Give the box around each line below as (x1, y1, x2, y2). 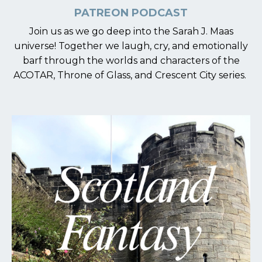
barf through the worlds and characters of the (22, 55, 240, 66)
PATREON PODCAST (74, 6, 188, 19)
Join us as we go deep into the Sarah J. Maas (29, 26, 233, 37)
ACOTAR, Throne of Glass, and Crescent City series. (13, 70, 249, 81)
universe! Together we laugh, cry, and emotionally (14, 40, 248, 51)
